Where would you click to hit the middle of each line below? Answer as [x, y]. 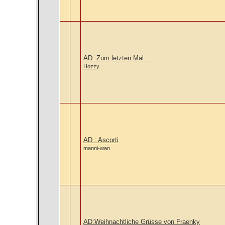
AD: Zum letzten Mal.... [118, 58]
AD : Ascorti [101, 140]
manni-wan [97, 148]
